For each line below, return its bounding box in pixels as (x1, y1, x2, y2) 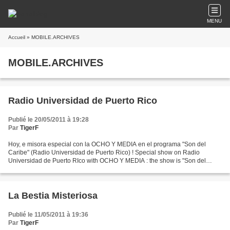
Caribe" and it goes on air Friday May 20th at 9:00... (8, 165, 150, 172)
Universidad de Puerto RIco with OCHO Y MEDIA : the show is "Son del (8, 157, 206, 164)
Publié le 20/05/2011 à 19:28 (8, 116, 89, 123)
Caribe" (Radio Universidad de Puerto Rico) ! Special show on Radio (8, 149, 200, 156)
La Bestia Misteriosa (8, 190, 98, 201)
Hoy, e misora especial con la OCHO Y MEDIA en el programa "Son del (8, 141, 206, 148)
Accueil (8, 34, 25, 40)
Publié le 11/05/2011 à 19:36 (8, 211, 88, 218)
